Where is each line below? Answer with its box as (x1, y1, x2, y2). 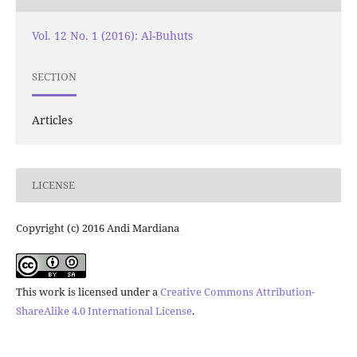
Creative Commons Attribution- (159, 284, 315, 299)
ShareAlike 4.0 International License (15, 303, 192, 318)
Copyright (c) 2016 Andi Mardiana (15, 220, 179, 235)
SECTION (31, 69, 76, 84)
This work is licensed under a (15, 284, 160, 299)
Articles (31, 112, 73, 127)
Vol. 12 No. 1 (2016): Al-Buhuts (31, 27, 193, 43)
